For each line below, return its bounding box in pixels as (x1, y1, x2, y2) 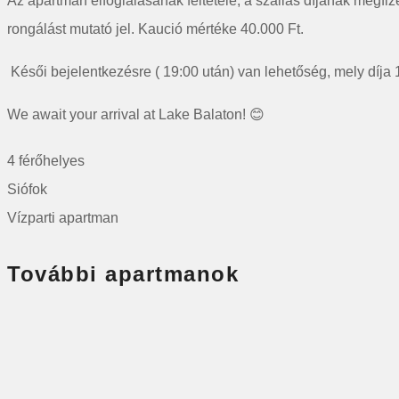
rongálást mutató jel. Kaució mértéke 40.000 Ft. (7, 21, 304, 37)
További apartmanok (7, 261, 239, 286)
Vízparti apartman (7, 210, 118, 226)
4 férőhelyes (7, 153, 85, 169)
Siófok (7, 182, 47, 198)
